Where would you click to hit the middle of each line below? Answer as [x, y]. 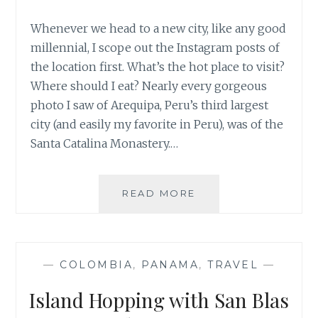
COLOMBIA [96, 265]
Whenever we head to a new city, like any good [159, 28]
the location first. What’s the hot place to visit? [158, 66]
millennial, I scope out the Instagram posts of [155, 47]
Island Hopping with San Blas [159, 300]
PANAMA [170, 265]
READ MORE [159, 193]
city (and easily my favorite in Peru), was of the [157, 124]
